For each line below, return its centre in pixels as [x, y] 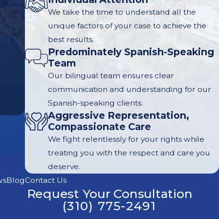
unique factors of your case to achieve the [127, 25]
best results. [71, 39]
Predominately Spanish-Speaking [131, 52]
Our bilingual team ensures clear [111, 75]
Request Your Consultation [109, 193]
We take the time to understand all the [122, 12]
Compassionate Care [99, 126]
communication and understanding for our [129, 89]
